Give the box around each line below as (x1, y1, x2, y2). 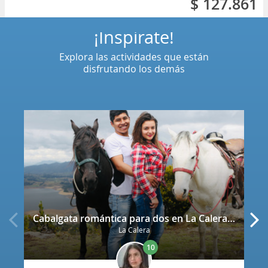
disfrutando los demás (83, 63, 185, 75)
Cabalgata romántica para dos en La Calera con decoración (227, 212, 235, 225)
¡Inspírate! (94, 26, 174, 48)
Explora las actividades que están (59, 51, 209, 63)
